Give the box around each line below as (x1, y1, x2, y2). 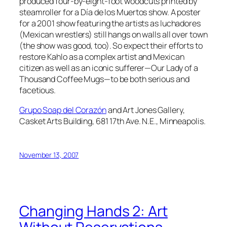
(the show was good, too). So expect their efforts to (19, 40, 203, 52)
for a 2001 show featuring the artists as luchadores (19, 18, 201, 29)
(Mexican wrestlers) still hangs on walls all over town (19, 29, 208, 41)
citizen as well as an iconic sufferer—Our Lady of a (19, 62, 198, 74)
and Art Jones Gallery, (106, 104, 185, 116)
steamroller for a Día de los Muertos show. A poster (19, 7, 201, 18)
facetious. (19, 85, 56, 96)
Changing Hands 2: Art (19, 201, 168, 221)
